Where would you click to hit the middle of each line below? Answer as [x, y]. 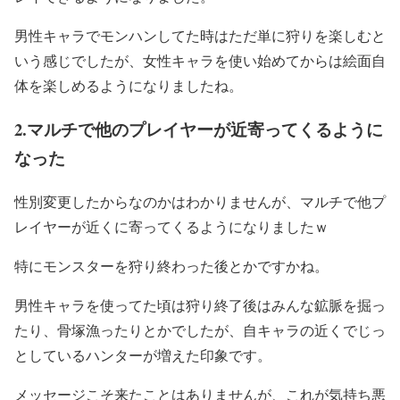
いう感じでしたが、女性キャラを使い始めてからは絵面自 [200, 61]
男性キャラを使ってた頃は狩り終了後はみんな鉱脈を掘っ [200, 304]
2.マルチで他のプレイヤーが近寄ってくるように [199, 129]
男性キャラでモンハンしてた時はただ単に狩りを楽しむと [200, 36]
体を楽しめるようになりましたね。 [129, 86]
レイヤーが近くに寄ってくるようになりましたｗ [171, 226]
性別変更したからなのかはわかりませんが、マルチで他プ [200, 201]
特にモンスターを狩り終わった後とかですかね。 [171, 265]
